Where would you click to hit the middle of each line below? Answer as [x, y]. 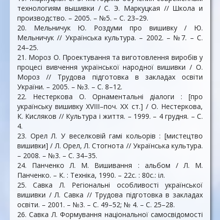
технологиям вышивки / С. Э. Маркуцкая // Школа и [110, 8]
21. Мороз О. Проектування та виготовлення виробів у [110, 57]
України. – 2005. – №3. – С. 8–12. [70, 87]
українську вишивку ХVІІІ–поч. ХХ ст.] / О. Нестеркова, [110, 106]
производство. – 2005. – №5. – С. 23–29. [83, 18]
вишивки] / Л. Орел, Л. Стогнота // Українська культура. [110, 146]
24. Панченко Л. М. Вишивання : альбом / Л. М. [110, 165]
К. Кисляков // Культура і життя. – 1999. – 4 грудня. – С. [110, 116]
